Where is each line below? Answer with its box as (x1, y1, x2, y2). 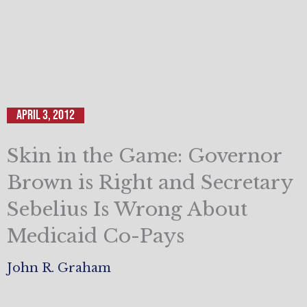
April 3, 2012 (16, 107, 75, 124)
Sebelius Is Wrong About (7, 197, 247, 222)
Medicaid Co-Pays (7, 224, 184, 249)
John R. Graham (7, 260, 111, 275)
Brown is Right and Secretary (7, 171, 293, 195)
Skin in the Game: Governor (7, 144, 282, 169)
